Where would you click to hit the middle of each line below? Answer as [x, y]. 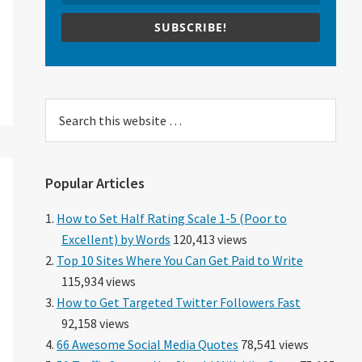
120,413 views [209, 239]
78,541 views [274, 344]
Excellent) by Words [116, 239]
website [68, 150]
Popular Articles [95, 183]
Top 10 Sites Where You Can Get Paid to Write [180, 260]
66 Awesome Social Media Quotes [147, 344]
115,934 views [99, 281]
